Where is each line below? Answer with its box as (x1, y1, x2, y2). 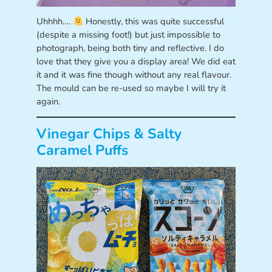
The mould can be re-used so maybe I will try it (36, 82, 226, 95)
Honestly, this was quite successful (83, 15, 224, 28)
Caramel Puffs (36, 141, 128, 160)
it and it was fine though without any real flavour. (36, 69, 231, 81)
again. (36, 95, 60, 108)
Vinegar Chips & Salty (36, 124, 182, 144)
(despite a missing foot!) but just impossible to (36, 29, 220, 41)
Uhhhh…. (36, 15, 73, 28)
